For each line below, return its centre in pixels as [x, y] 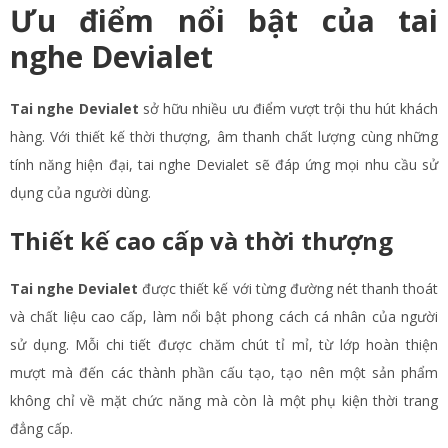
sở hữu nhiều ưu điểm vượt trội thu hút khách [288, 108]
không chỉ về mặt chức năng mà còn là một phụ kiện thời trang [224, 400]
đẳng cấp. [41, 428]
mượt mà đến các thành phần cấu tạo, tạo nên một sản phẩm [224, 372]
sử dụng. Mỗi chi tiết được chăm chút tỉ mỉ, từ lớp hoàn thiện [224, 344]
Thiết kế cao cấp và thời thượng [201, 240]
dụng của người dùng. [80, 192]
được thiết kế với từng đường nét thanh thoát [288, 288]
